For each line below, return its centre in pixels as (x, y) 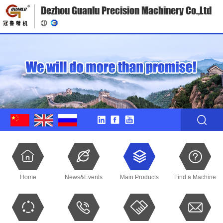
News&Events (84, 177)
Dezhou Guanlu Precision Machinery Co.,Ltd (126, 10)
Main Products (139, 177)
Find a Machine (195, 177)
